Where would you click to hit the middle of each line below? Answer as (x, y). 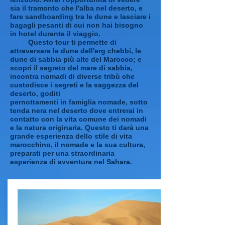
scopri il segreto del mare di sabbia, (71, 68)
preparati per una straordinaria (62, 153)
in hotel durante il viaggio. (55, 34)
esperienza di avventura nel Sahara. (71, 162)
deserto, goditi (35, 93)
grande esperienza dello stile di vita (71, 136)
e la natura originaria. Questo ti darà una (79, 128)
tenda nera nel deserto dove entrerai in (77, 110)
